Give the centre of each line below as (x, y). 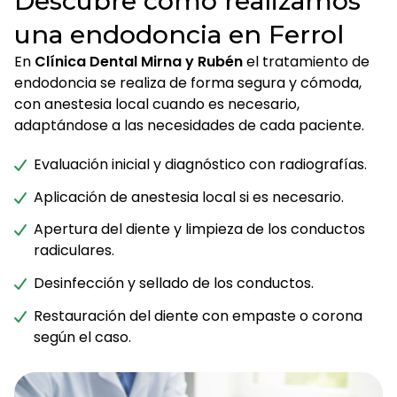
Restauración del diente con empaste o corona (198, 316)
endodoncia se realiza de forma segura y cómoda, (188, 82)
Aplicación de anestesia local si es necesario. (189, 197)
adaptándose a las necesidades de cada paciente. (189, 125)
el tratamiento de (306, 61)
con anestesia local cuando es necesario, (157, 104)
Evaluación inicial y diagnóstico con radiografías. (200, 164)
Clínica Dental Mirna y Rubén (139, 61)
